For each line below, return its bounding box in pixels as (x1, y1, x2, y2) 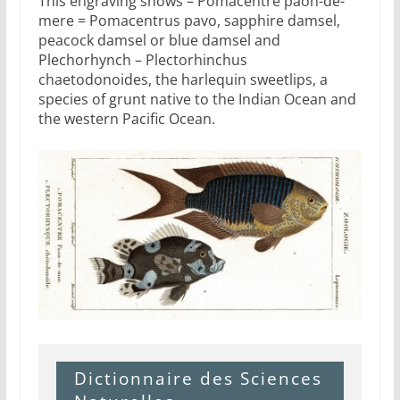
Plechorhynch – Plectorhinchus (37, 50, 247, 71)
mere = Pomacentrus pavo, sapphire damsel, (37, 11, 340, 31)
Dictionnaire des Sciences (73, 365, 322, 390)
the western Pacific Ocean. (37, 109, 215, 129)
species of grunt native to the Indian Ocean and (37, 89, 356, 110)
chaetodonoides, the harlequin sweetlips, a (37, 70, 328, 90)
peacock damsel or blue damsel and (37, 30, 280, 51)
